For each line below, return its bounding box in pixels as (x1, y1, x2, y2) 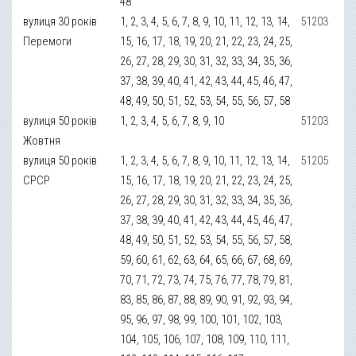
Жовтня (23, 133, 61, 148)
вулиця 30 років (23, 14, 98, 29)
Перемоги (23, 33, 72, 48)
